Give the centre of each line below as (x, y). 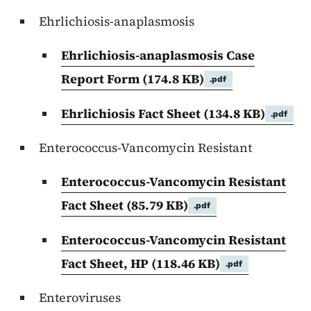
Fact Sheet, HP (106, 264)
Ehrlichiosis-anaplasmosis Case (158, 56)
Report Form (102, 79)
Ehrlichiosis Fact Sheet (132, 114)
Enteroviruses (80, 298)
